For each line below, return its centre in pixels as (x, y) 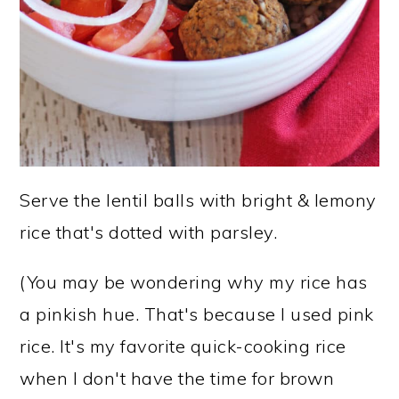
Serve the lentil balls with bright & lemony (198, 199)
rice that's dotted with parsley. (149, 232)
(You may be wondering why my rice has (194, 281)
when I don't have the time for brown (177, 378)
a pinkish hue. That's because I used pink (197, 313)
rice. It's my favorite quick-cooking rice (183, 346)
